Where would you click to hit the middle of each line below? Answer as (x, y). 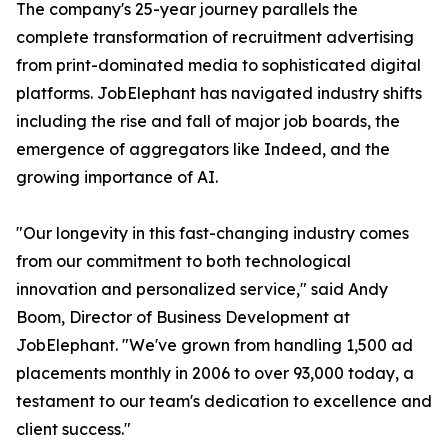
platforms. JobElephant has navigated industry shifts (219, 93)
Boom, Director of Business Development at (183, 317)
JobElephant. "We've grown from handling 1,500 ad (214, 345)
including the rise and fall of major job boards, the (208, 121)
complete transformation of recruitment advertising (215, 37)
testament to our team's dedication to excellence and (224, 401)
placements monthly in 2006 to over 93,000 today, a (215, 373)
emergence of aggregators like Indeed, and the (203, 149)
